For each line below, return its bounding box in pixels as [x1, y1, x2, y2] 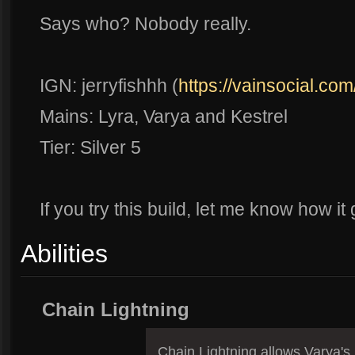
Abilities [21, 239, 108, 268]
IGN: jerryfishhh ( [40, 75, 178, 96]
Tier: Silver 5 [40, 137, 141, 158]
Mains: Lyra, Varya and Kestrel [40, 106, 288, 127]
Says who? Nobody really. [40, 13, 251, 34]
